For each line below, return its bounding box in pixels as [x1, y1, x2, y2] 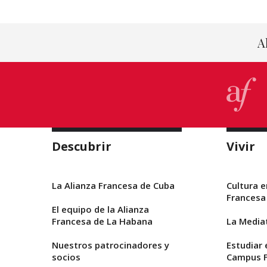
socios [52, 250, 80, 263]
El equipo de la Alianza [52, 203, 149, 215]
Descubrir [52, 138, 111, 154]
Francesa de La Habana [52, 215, 153, 227]
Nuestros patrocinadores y [52, 238, 169, 251]
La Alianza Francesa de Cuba [52, 179, 175, 191]
